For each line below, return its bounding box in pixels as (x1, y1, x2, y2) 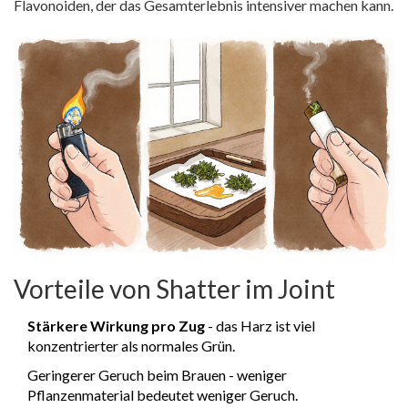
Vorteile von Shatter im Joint (14, 272, 335, 304)
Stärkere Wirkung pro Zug (27, 316, 205, 334)
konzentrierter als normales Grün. (27, 336, 235, 354)
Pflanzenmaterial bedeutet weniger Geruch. (27, 385, 298, 403)
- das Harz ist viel (205, 316, 315, 334)
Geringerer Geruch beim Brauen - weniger (27, 365, 287, 383)
